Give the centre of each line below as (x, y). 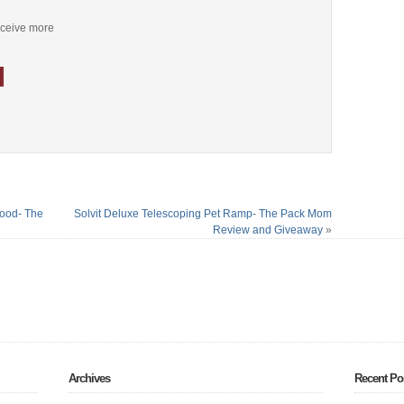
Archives (89, 378)
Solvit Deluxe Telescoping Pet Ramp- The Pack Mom (202, 213)
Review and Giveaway (267, 230)
